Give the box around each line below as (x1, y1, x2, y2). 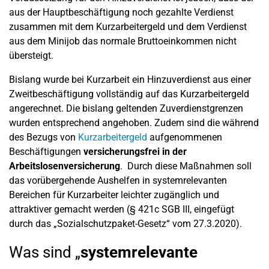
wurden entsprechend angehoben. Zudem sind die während (9, 117, 259, 128)
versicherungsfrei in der (83, 146, 187, 157)
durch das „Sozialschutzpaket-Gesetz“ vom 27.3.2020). (9, 218, 242, 229)
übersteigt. (9, 50, 53, 61)
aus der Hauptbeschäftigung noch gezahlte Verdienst (9, 7, 234, 18)
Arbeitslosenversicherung (9, 160, 120, 172)
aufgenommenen (147, 131, 222, 143)
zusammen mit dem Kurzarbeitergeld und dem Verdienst (9, 21, 247, 32)
